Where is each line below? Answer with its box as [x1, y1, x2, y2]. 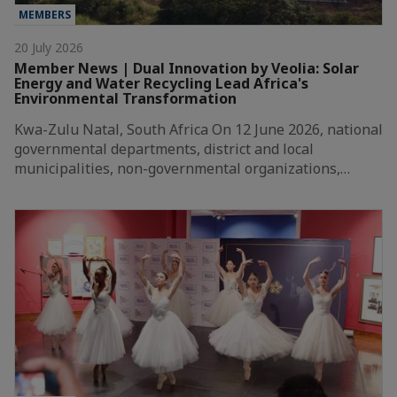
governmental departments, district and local [14, 138, 314, 159]
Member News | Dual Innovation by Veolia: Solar [14, 58, 359, 78]
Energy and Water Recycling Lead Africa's [14, 73, 308, 93]
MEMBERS [19, 6, 71, 22]
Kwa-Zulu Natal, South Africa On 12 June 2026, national [14, 119, 383, 139]
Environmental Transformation [14, 88, 237, 108]
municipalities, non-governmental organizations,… [14, 158, 350, 178]
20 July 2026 [14, 38, 83, 56]
